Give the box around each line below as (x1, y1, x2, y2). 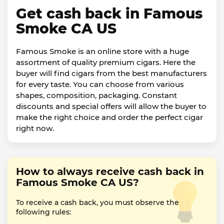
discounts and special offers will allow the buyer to (16, 101, 206, 111)
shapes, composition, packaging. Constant (16, 90, 177, 100)
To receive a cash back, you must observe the (16, 198, 179, 207)
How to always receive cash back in (16, 165, 204, 177)
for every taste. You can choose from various (16, 79, 184, 89)
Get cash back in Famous (16, 5, 202, 22)
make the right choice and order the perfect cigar (16, 112, 203, 122)
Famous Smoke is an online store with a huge (16, 46, 189, 56)
